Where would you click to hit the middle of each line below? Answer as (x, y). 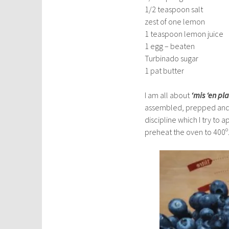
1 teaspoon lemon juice (184, 34)
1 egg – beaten (170, 46)
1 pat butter (164, 71)
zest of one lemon (175, 21)
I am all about (168, 95)
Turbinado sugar (171, 58)
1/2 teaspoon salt (174, 9)
